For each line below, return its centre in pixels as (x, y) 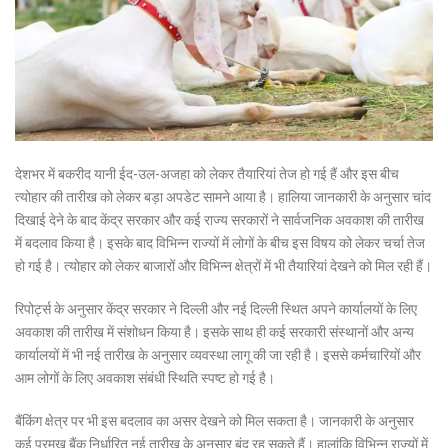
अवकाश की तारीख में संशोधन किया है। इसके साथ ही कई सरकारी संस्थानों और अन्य (214, 331)
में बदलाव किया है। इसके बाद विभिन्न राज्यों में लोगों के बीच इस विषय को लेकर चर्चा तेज (220, 242)
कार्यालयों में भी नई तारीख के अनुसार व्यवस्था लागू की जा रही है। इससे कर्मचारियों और (218, 354)
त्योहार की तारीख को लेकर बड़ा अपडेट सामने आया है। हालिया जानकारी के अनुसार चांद (223, 196)
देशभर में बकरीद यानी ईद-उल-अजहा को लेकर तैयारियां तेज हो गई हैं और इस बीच (207, 173)
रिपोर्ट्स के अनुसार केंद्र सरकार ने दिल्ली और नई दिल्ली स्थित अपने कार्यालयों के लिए (216, 308)
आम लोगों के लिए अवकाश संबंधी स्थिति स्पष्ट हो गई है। (145, 377)
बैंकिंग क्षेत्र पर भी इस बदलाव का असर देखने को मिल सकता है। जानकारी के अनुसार (214, 420)
